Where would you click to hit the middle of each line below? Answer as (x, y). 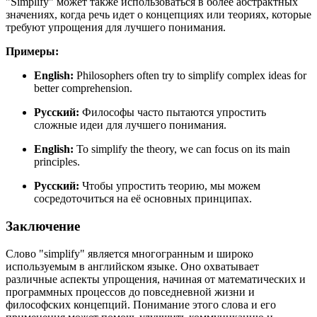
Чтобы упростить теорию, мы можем (170, 186)
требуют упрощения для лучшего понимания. (116, 28)
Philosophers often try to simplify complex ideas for (191, 76)
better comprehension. (83, 88)
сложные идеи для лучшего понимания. (130, 125)
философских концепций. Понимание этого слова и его (141, 304)
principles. (57, 162)
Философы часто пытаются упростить (173, 113)
